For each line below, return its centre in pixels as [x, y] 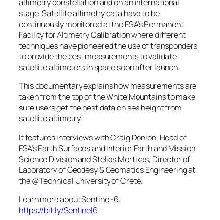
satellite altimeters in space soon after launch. [99, 68]
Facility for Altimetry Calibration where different [102, 35]
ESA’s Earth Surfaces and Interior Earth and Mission [107, 148]
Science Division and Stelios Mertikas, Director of [104, 159]
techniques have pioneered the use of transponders [108, 46]
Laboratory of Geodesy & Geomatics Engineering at [107, 170]
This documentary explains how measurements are [108, 86]
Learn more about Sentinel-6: [70, 199]
